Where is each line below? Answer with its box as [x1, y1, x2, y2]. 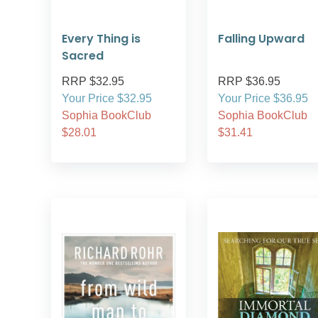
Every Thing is [62, 31, 141, 47]
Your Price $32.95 [62, 92, 152, 104]
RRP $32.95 [62, 75, 124, 87]
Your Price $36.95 [218, 92, 308, 104]
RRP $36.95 [218, 75, 280, 87]
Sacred [62, 48, 104, 64]
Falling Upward [218, 31, 305, 47]
